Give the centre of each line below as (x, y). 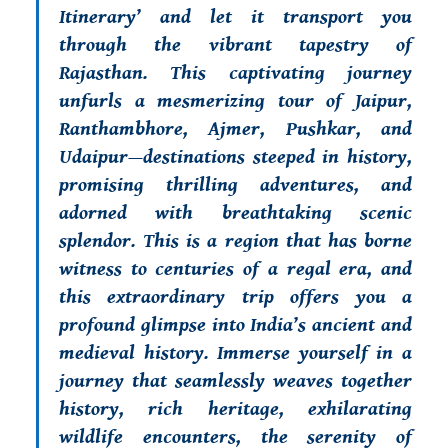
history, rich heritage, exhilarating (235, 409)
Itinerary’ (109, 17)
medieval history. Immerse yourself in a (235, 353)
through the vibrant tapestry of (235, 45)
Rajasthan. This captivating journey (235, 73)
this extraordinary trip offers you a (235, 297)
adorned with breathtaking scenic (235, 213)
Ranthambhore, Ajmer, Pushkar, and (235, 129)
